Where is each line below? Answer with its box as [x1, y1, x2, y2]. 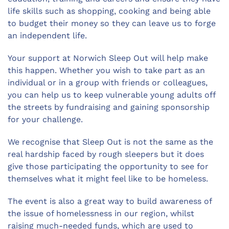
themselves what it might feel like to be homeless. [8, 173, 208, 184]
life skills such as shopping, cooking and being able [8, 6, 211, 16]
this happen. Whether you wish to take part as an [8, 65, 205, 75]
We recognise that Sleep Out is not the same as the [8, 136, 213, 147]
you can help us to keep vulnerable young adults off [8, 89, 216, 100]
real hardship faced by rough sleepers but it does [8, 149, 204, 159]
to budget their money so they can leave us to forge [8, 18, 216, 28]
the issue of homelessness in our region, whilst [8, 208, 194, 218]
